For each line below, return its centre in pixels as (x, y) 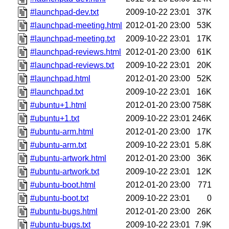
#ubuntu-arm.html (62, 131)
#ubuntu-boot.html (63, 185)
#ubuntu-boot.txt (60, 198)
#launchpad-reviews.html (76, 52)
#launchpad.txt (57, 91)
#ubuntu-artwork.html (68, 158)
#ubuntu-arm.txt (59, 145)
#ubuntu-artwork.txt (65, 171)
